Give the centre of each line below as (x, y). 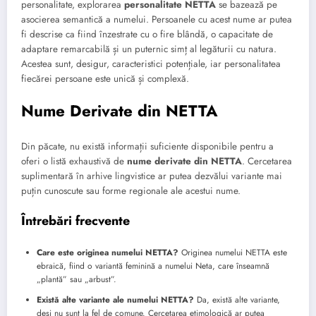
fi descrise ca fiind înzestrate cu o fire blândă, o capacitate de (147, 34)
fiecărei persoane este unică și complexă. (105, 78)
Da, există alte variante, (237, 300)
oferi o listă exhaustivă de (74, 161)
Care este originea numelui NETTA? (108, 253)
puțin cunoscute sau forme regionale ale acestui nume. (131, 190)
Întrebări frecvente (75, 220)
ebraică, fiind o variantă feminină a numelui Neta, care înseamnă (153, 266)
